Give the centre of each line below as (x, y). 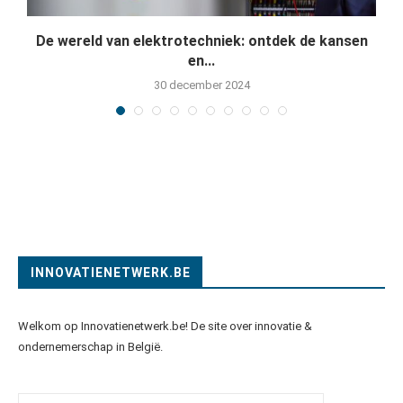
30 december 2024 (201, 85)
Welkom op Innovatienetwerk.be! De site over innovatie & (165, 326)
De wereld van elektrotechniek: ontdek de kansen (201, 40)
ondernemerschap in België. (90, 346)
